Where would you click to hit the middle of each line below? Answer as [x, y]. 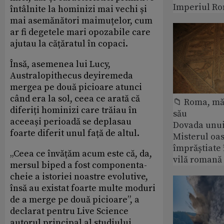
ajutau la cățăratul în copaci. [69, 43]
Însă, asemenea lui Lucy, [60, 64]
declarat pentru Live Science [69, 211]
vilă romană [197, 160]
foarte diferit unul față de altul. [75, 133]
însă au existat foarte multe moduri [83, 188]
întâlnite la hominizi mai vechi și [78, 9]
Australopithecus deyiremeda [71, 75]
